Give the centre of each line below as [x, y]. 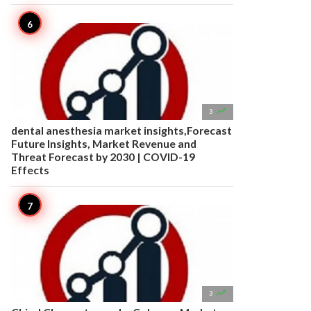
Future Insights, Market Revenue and [104, 143]
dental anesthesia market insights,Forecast [121, 130]
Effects [30, 170]
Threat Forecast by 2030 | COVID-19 [103, 157]
